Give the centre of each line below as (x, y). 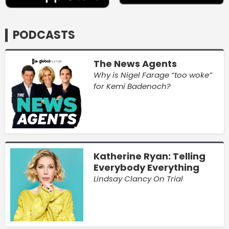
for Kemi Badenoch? (132, 86)
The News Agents (135, 63)
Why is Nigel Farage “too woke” (153, 75)
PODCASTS (44, 35)
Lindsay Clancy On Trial (138, 179)
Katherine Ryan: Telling (149, 156)
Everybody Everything (146, 168)
